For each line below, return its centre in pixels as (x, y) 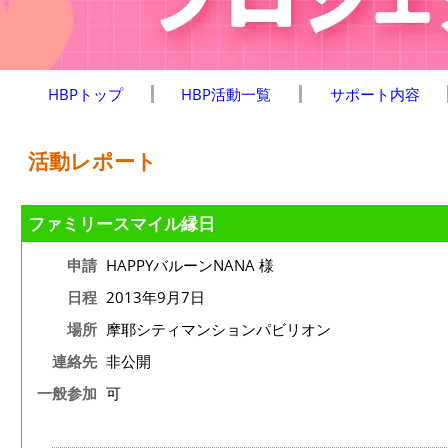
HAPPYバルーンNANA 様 (189, 265)
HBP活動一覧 (226, 94)
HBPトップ (86, 94)
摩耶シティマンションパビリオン (218, 329)
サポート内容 (374, 94)
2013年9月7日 (155, 297)
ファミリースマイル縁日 (121, 223)
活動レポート (92, 161)
